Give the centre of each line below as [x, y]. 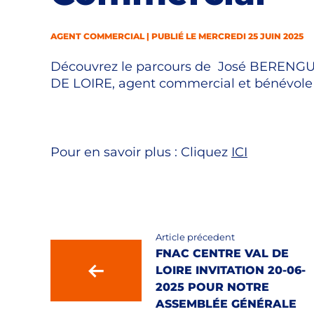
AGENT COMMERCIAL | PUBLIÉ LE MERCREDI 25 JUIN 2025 [177, 36]
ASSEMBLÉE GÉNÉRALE [226, 304]
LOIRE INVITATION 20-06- [231, 270]
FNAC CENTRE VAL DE [222, 253]
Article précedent [195, 237]
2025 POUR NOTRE [212, 287]
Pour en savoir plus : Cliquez [141, 152]
